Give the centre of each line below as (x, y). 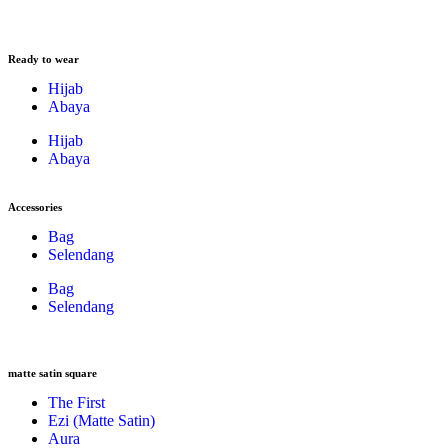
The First (76, 402)
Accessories (35, 207)
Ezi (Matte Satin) (101, 420)
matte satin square (52, 373)
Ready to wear (43, 59)
